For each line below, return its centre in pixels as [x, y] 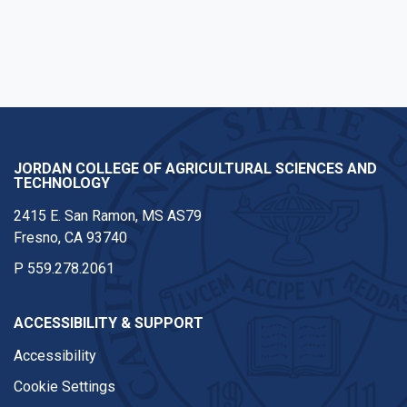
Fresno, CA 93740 [70, 237]
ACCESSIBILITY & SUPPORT [109, 323]
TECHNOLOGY [62, 183]
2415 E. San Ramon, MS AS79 [108, 215]
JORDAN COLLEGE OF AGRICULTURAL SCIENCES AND [195, 168]
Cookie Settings [65, 386]
